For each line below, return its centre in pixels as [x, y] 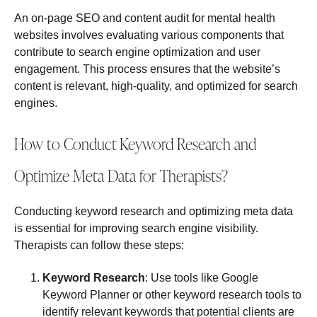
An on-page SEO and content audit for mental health [145, 18]
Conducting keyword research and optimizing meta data [154, 211]
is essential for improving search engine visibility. [136, 228]
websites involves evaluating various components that [149, 35]
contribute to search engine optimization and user [137, 52]
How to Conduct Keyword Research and [135, 144]
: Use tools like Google [202, 278]
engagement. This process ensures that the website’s [147, 69]
